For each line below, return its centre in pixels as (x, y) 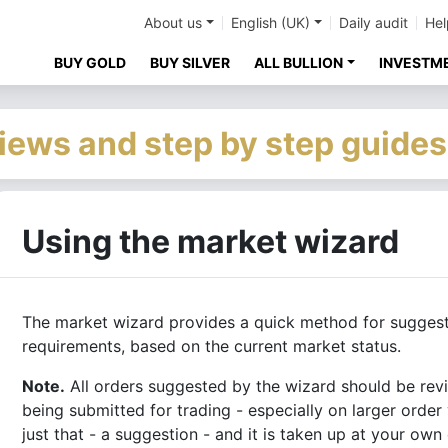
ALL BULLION (299, 62)
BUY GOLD (90, 62)
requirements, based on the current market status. (211, 346)
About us (173, 22)
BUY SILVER (190, 62)
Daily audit (373, 22)
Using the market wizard (210, 241)
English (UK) (271, 22)
